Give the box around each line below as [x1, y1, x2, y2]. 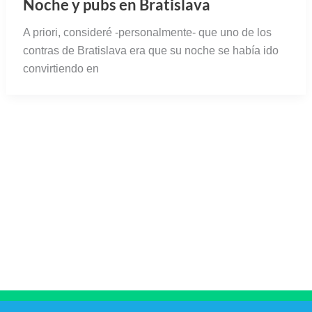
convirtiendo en [22, 63, 99, 75]
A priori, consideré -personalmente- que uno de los [22, 26, 272, 39]
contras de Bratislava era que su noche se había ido [22, 45, 279, 57]
